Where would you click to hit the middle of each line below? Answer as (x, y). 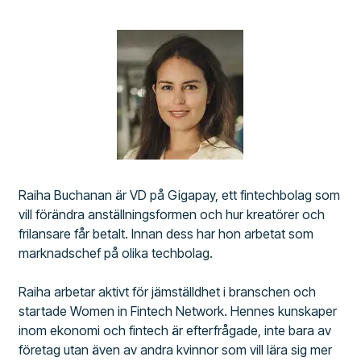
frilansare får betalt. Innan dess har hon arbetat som (166, 234)
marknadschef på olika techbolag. (116, 253)
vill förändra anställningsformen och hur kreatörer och (172, 215)
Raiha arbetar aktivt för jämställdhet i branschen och (168, 292)
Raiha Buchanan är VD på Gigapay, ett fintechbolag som (180, 195)
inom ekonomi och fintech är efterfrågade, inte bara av (175, 331)
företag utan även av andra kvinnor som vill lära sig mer (176, 350)
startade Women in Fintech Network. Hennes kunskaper (178, 311)
